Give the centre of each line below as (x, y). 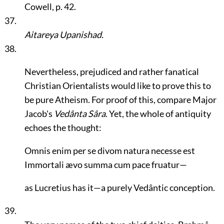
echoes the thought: (63, 127)
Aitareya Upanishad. (64, 34)
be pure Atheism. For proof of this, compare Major (120, 99)
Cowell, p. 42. (50, 6)
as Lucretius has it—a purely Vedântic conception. (119, 187)
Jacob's (39, 113)
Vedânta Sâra (79, 113)
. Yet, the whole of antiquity (158, 113)
